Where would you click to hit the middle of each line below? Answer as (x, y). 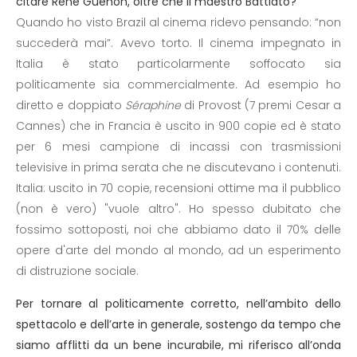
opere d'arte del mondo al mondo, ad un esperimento (178, 250)
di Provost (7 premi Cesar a (261, 105)
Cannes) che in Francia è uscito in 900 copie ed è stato (178, 126)
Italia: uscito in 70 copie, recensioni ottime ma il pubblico (178, 188)
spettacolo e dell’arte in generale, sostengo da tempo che (178, 324)
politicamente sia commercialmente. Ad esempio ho (178, 84)
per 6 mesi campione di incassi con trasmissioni (178, 147)
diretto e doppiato (71, 105)
